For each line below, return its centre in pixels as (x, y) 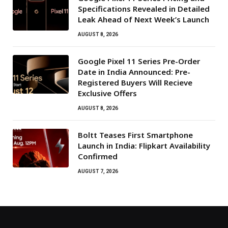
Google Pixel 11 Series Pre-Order (139, 61)
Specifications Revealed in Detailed (144, 9)
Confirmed (98, 156)
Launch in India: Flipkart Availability (144, 146)
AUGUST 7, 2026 (98, 172)
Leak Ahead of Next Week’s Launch (144, 20)
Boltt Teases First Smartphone (135, 135)
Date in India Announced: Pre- (134, 72)
